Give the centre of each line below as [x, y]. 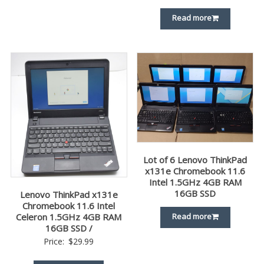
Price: [55, 242]
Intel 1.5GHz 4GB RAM [195, 182]
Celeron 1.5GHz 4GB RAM [69, 217]
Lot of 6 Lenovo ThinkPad [195, 160]
